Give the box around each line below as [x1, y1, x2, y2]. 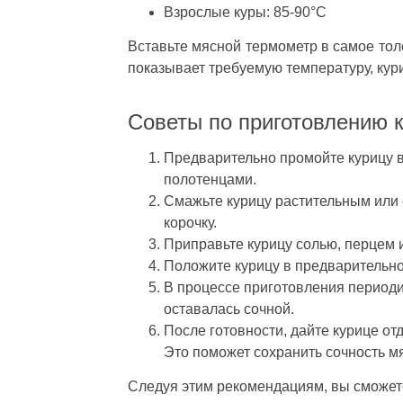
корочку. [164, 214, 217, 230]
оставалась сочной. [164, 300, 294, 317]
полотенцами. [164, 171, 256, 187]
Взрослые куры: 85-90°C [164, 4, 327, 20]
